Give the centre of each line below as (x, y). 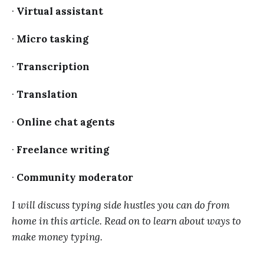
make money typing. (57, 237)
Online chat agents (66, 122)
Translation (47, 94)
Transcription (53, 66)
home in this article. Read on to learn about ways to (126, 221)
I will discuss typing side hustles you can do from (121, 205)
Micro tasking (52, 39)
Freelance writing (63, 149)
